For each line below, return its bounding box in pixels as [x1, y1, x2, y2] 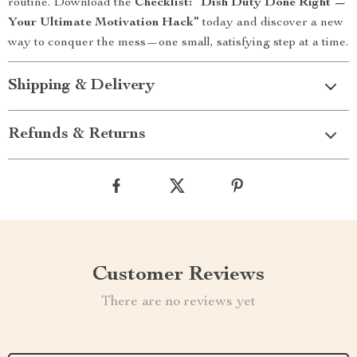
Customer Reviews [92, 265, 265, 285]
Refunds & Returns [8, 127, 146, 143]
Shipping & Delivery [8, 78, 155, 94]
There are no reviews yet [101, 295, 256, 309]
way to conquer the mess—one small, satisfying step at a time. [8, 37, 348, 49]
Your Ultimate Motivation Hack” [8, 17, 199, 29]
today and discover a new [199, 17, 343, 29]
